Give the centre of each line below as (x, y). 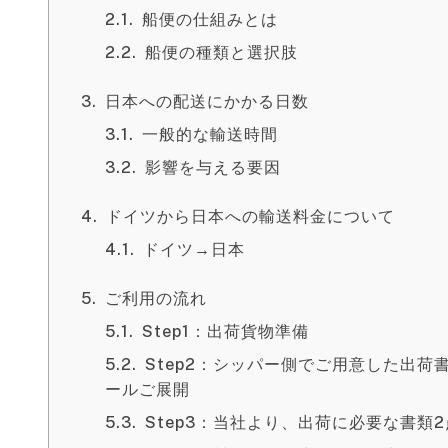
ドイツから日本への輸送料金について (250, 216)
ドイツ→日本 (194, 249)
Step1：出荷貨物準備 (225, 331)
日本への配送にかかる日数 (207, 101)
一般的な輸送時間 (210, 134)
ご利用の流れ (156, 298)
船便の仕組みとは (210, 19)
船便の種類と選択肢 (221, 52)
